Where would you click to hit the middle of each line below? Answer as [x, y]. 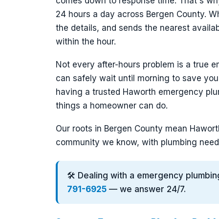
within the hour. [86, 42]
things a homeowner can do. [112, 105]
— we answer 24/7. [146, 189]
